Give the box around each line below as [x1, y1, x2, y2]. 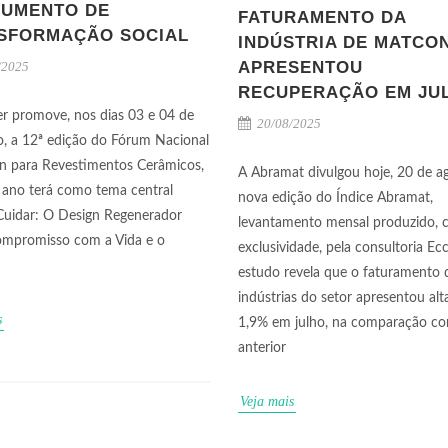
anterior [238, 341, 286, 355]
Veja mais [240, 394, 294, 409]
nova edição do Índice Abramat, [238, 191, 433, 205]
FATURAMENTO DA [238, 8, 406, 27]
